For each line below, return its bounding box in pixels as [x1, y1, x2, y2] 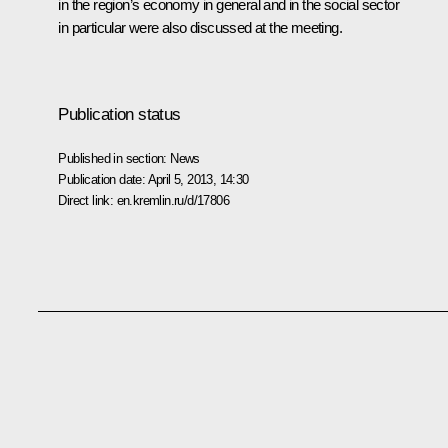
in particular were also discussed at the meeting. [58, 18, 342, 36]
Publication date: [58, 171, 148, 187]
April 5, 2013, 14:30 [147, 171, 249, 187]
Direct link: [58, 192, 117, 208]
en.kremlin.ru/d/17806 [116, 192, 229, 208]
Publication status [58, 104, 181, 124]
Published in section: [58, 150, 171, 166]
